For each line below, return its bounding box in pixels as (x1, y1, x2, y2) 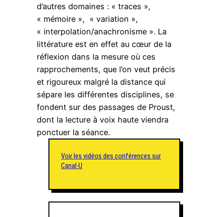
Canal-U (61, 161, 82, 170)
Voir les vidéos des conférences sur (61, 151, 161, 160)
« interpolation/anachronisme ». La (37, 26, 167, 36)
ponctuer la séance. (37, 127, 110, 137)
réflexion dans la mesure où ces (37, 51, 155, 62)
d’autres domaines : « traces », (37, 1, 151, 11)
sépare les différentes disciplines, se (37, 89, 174, 99)
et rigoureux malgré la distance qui (37, 77, 166, 87)
